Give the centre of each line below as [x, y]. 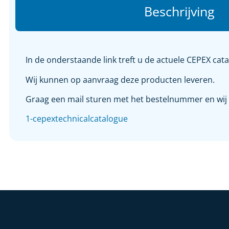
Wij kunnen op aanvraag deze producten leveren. [120, 79]
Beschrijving [179, 12]
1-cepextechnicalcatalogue [77, 119]
